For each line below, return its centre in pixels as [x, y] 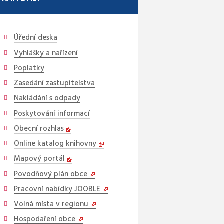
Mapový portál [39, 159]
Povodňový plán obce [50, 174]
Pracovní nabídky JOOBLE [57, 189]
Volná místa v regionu [51, 205]
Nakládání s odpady [47, 99]
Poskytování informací [52, 114]
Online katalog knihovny [55, 144]
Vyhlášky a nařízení [46, 53]
